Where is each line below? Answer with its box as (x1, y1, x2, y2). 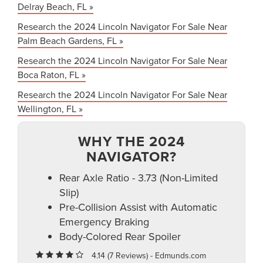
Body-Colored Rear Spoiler (59, 229, 181, 244)
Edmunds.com (155, 249, 206, 262)
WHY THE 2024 (78, 131, 185, 152)
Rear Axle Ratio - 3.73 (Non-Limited (59, 170, 218, 186)
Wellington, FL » (18, 102, 83, 116)
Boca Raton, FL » (18, 68, 86, 82)
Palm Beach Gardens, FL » (18, 34, 123, 48)
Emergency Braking (59, 214, 149, 230)
